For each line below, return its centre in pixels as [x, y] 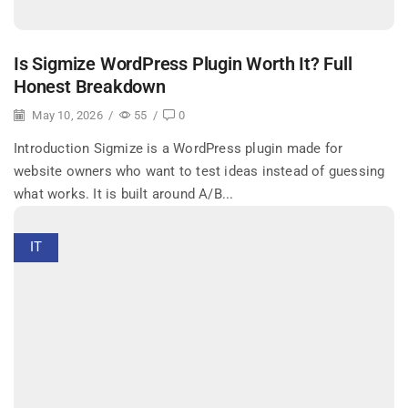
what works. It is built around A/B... [124, 194]
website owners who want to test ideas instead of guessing [199, 171]
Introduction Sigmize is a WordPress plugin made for [178, 148]
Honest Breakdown [90, 87]
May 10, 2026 [66, 115]
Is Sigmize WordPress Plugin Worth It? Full [183, 64]
